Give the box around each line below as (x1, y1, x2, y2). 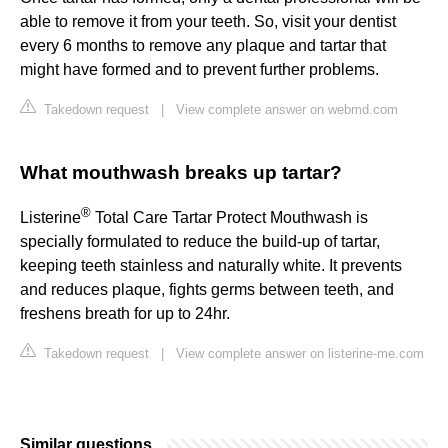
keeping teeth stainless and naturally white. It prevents (20, 257, 402, 275)
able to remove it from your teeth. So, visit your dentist (20, 13, 396, 31)
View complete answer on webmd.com (176, 102, 398, 118)
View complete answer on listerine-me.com (176, 346, 424, 362)
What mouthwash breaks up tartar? (20, 162, 342, 184)
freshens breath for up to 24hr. (20, 305, 230, 323)
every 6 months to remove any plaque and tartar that (20, 37, 386, 55)
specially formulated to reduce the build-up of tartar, (20, 233, 380, 251)
